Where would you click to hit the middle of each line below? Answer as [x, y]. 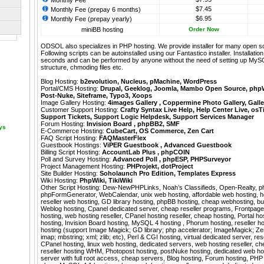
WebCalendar [118, 195]
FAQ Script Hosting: [70, 138]
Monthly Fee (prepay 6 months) [95, 10]
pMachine [165, 82]
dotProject [177, 166]
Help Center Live [222, 110]
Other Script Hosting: [72, 188]
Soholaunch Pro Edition [137, 174]
